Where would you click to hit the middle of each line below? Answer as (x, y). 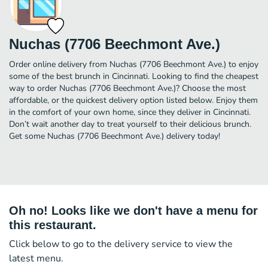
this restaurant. (53, 225)
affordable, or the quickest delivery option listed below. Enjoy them (133, 100)
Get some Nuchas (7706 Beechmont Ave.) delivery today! (115, 136)
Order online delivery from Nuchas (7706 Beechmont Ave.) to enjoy (134, 64)
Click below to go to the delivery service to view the (121, 244)
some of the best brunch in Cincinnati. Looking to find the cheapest (134, 76)
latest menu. (36, 258)
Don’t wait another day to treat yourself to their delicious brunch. (130, 124)
